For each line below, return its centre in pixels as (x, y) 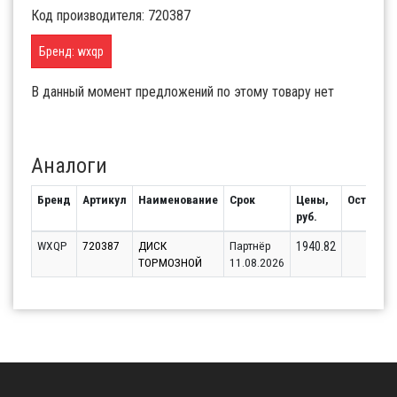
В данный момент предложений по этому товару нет (183, 92)
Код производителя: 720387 (111, 16)
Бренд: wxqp (71, 52)
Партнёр (250, 246)
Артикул (105, 200)
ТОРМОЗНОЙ (170, 263)
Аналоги (69, 166)
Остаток (369, 200)
